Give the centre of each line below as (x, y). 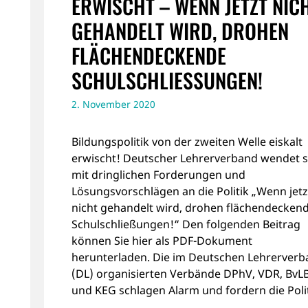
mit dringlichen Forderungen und (158, 174)
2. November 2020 (113, 104)
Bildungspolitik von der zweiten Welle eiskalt (187, 141)
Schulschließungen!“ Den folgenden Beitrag (186, 224)
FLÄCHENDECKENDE (149, 55)
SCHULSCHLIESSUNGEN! (165, 80)
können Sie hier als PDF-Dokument (162, 240)
